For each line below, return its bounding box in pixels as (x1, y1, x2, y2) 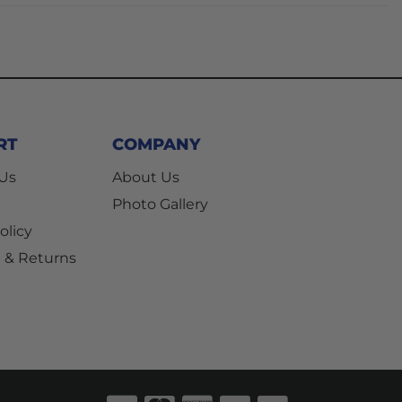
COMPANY (112, 135, 201, 154)
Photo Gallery (112, 196, 209, 213)
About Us (112, 169, 180, 186)
